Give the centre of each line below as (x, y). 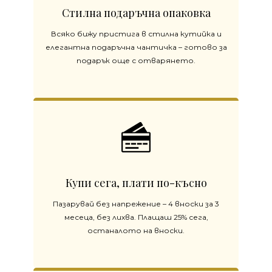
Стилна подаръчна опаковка (136, 13)
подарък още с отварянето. (136, 61)
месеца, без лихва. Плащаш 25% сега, (136, 217)
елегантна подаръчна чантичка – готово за (136, 47)
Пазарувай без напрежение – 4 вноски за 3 (136, 204)
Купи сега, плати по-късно (136, 183)
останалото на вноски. (136, 231)
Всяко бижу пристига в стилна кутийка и (136, 34)
